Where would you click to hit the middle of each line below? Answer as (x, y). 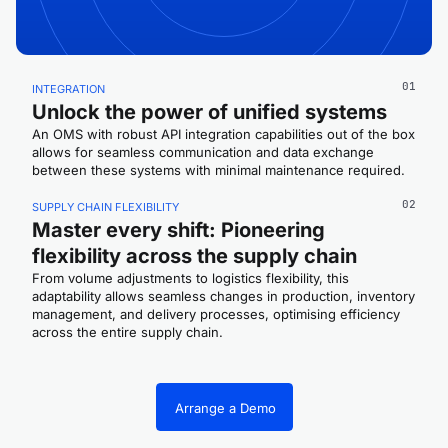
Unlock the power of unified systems (209, 112)
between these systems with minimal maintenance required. (218, 170)
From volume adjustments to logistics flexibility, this (190, 278)
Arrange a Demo (225, 408)
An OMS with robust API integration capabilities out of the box (223, 134)
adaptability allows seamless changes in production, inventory (223, 296)
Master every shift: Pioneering (178, 230)
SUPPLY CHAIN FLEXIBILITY (105, 207)
